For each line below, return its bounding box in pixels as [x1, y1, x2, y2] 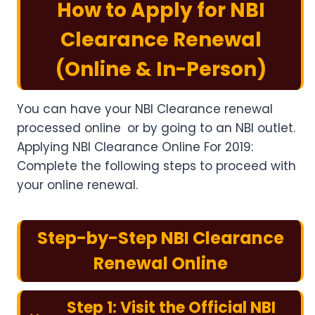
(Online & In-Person [55, 56, 257, 84]
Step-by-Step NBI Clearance [37, 226, 284, 250]
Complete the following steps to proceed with [17, 157, 296, 175]
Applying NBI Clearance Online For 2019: [17, 139, 253, 156]
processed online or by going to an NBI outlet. [17, 120, 295, 137]
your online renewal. [17, 176, 138, 194]
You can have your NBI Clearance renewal [17, 101, 273, 118]
